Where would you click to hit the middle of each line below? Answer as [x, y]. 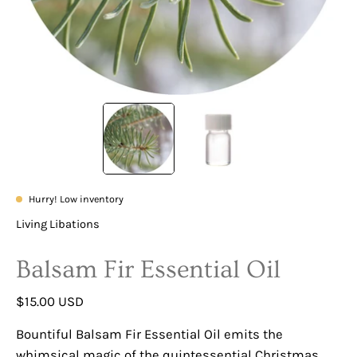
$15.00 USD [50, 301]
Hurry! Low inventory [76, 198]
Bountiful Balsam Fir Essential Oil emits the [149, 334]
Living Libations [58, 224]
